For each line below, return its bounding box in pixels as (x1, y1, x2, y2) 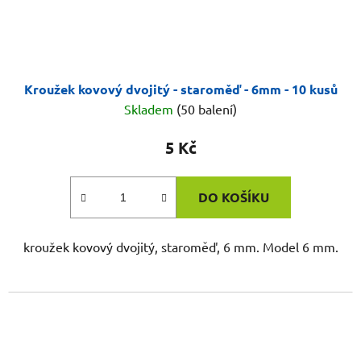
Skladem (124, 101, 176, 118)
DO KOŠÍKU (198, 189, 269, 206)
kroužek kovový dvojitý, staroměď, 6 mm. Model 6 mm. (23, 239, 338, 255)
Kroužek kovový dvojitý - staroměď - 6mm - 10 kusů (23, 81, 338, 98)
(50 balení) (176, 101, 237, 118)
